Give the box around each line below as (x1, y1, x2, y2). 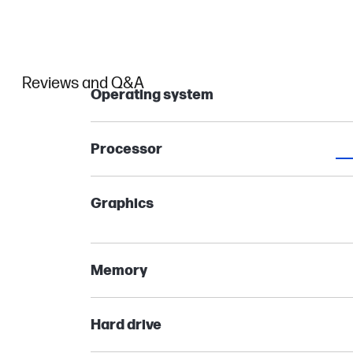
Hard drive (90, 317, 162, 333)
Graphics (90, 195, 154, 212)
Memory (90, 262, 147, 279)
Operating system (90, 87, 214, 103)
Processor (90, 141, 162, 158)
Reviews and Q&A (22, 74, 144, 93)
